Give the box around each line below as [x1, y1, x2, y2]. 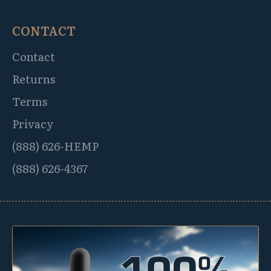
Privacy [12, 114, 53, 132]
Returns [12, 70, 55, 87]
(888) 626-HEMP [12, 137, 99, 154]
